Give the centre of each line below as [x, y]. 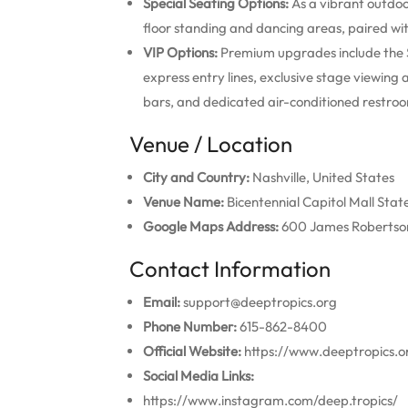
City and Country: [196, 177]
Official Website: [192, 351]
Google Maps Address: [211, 226]
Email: [162, 302]
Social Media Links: [199, 376]
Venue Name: [184, 202]
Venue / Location [211, 144]
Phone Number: [190, 326]
